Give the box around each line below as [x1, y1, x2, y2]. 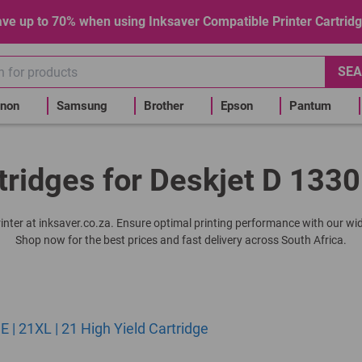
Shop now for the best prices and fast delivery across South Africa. [15, 234, 347, 246]
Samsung [56, 99, 107, 113]
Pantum [289, 99, 331, 113]
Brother [144, 99, 183, 113]
